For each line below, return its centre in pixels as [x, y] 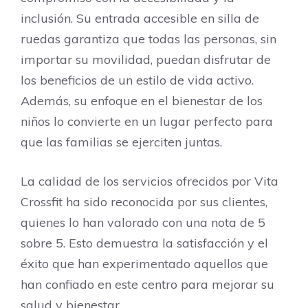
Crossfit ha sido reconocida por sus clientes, [144, 202]
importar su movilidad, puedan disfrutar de [146, 59]
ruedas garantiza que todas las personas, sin [148, 39]
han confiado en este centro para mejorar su [147, 284]
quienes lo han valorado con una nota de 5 [143, 222]
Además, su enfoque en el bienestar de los [142, 101]
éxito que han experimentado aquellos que [144, 264]
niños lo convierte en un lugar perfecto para [147, 121]
